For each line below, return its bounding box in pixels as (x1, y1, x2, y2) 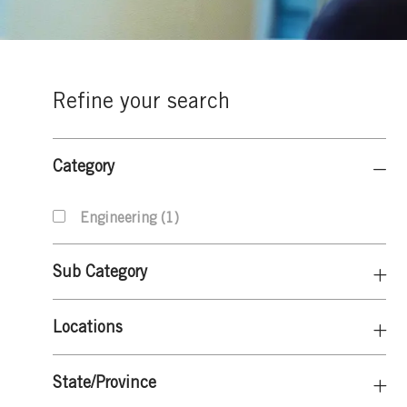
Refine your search (53, 87, 230, 113)
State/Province (53, 372, 156, 392)
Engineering (80, 208, 156, 226)
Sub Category (53, 261, 147, 281)
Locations (53, 316, 123, 336)
